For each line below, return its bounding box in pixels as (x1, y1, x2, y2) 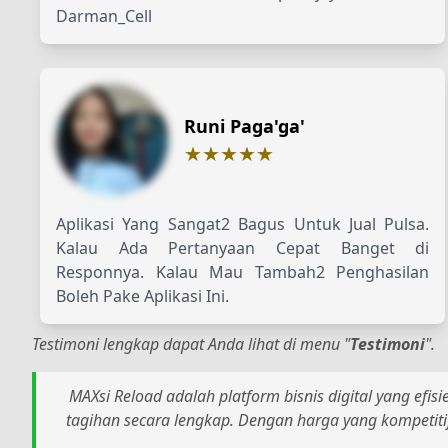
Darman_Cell (56, 4, 152, 27)
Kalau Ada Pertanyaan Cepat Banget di (56, 236, 430, 259)
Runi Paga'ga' (184, 113, 305, 138)
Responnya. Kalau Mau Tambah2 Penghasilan (56, 260, 430, 283)
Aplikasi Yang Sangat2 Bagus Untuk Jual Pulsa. (56, 212, 430, 235)
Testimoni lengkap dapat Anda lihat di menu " (32, 332, 350, 355)
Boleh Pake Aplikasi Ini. (56, 284, 229, 307)
